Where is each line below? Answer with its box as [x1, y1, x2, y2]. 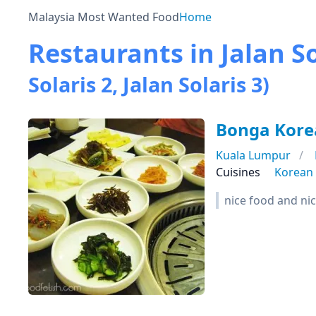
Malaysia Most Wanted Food [28, 9, 179, 25]
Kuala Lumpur [216, 147, 291, 163]
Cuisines [216, 164, 260, 180]
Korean [274, 164, 313, 180]
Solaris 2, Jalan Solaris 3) [28, 71, 269, 98]
